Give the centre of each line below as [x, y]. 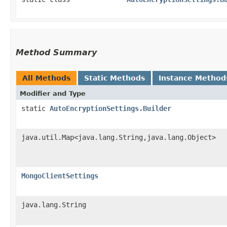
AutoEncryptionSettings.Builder [110, 108]
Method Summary [56, 52]
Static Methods [115, 78]
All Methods [46, 78]
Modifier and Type [53, 93]
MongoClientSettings [60, 176]
